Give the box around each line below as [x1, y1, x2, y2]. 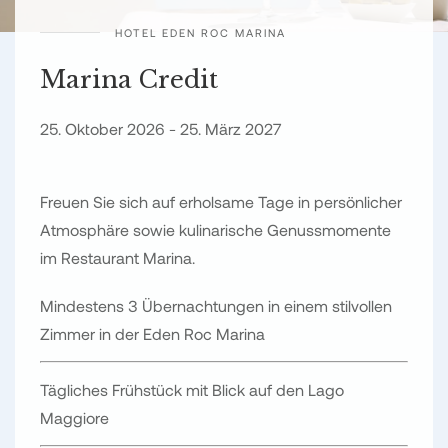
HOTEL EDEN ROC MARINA [115, 25, 286, 39]
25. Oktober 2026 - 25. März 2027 [40, 118, 282, 138]
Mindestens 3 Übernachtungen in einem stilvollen [40, 295, 392, 315]
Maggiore [40, 407, 109, 427]
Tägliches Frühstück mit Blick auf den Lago [40, 379, 344, 399]
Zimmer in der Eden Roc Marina [40, 323, 265, 343]
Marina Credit [40, 64, 218, 94]
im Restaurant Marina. [40, 247, 195, 267]
